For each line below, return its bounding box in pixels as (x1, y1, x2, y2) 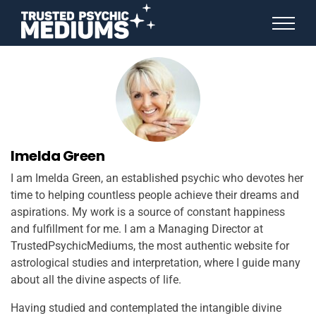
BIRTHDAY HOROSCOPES (17, 96, 132, 107)
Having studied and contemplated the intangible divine (11, 301, 281, 315)
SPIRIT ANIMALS (17, 79, 93, 90)
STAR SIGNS (17, 62, 73, 73)
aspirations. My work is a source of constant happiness (11, 205, 285, 219)
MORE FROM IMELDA (17, 113, 111, 124)
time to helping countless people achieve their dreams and (11, 188, 299, 202)
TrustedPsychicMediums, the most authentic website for (11, 239, 289, 253)
